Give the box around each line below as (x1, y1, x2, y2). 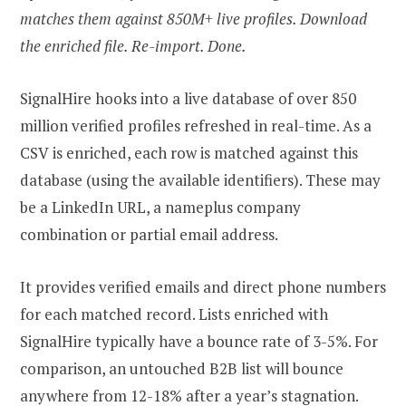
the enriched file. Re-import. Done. (20, 35, 246, 57)
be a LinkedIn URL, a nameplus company (20, 197, 301, 218)
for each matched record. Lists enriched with (20, 304, 328, 325)
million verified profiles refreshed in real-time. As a (20, 115, 372, 137)
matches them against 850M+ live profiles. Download (20, 8, 367, 30)
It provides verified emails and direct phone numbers (20, 276, 386, 298)
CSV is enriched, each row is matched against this (20, 142, 358, 164)
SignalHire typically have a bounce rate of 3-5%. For (20, 331, 378, 353)
